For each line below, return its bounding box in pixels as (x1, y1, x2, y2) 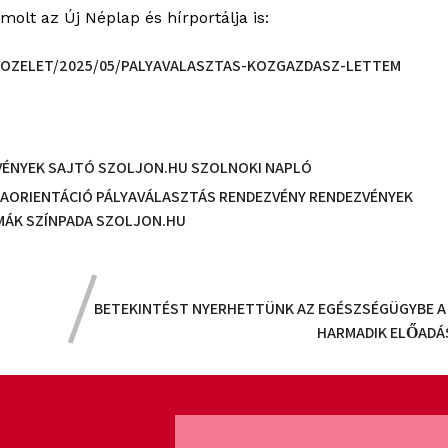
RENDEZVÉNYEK (309, 185, 414, 207)
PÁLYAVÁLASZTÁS (96, 185, 220, 207)
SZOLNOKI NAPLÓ (191, 156, 313, 178)
